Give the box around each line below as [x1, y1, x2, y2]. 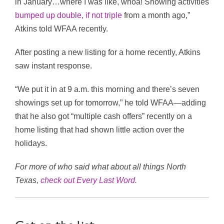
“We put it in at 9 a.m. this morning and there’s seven [15, 85, 199, 94]
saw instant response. [15, 61, 92, 70]
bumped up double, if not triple [15, 11, 122, 20]
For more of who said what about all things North [15, 162, 186, 171]
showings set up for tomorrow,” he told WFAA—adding [15, 98, 206, 107]
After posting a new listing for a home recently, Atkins [15, 48, 200, 57]
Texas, [15, 176, 40, 185]
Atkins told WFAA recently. [15, 24, 108, 33]
